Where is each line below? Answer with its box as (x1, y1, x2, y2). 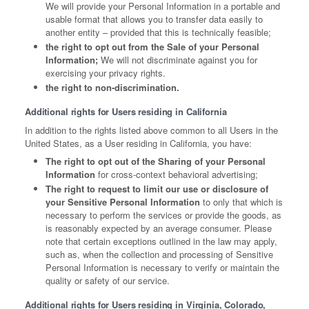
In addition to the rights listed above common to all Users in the (25, 123, 278, 137)
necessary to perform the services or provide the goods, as (46, 208, 281, 222)
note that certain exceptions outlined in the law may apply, (46, 235, 277, 248)
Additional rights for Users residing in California (25, 105, 227, 119)
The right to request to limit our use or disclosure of (46, 182, 268, 196)
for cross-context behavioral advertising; (95, 168, 258, 181)
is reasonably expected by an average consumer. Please (46, 221, 272, 235)
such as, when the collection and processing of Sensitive (46, 248, 273, 261)
